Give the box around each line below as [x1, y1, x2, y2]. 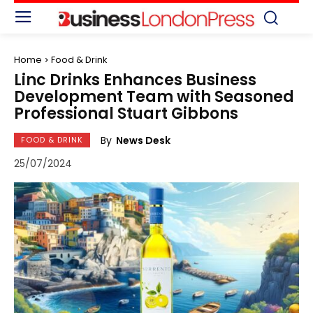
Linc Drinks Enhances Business [14, 68, 256, 91]
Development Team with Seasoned [14, 85, 294, 108]
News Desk [116, 133, 170, 147]
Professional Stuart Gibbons [14, 102, 238, 124]
